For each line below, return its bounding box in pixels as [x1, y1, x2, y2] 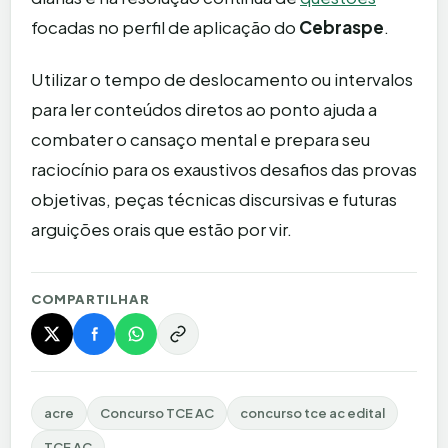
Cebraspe [299, 16, 384, 39]
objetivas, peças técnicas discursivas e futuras [31, 188, 397, 211]
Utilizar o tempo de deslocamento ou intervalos [31, 68, 413, 91]
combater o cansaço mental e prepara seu [31, 128, 370, 151]
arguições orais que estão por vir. [31, 218, 292, 241]
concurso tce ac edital [240, 405, 385, 422]
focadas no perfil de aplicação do [31, 16, 299, 39]
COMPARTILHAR [31, 291, 150, 308]
